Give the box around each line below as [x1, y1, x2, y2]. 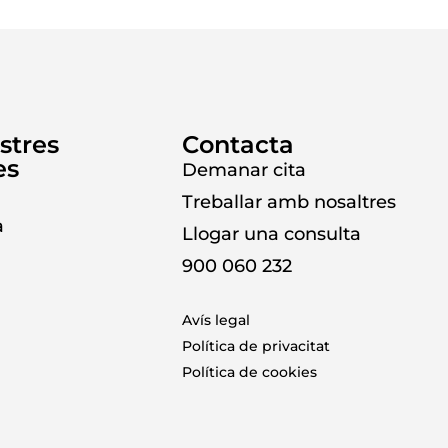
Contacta [181, 129, 294, 159]
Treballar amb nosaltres [181, 190, 396, 213]
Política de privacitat [181, 336, 330, 355]
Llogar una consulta [181, 222, 361, 245]
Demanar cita [181, 158, 306, 181]
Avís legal [181, 310, 250, 329]
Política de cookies [181, 362, 317, 381]
